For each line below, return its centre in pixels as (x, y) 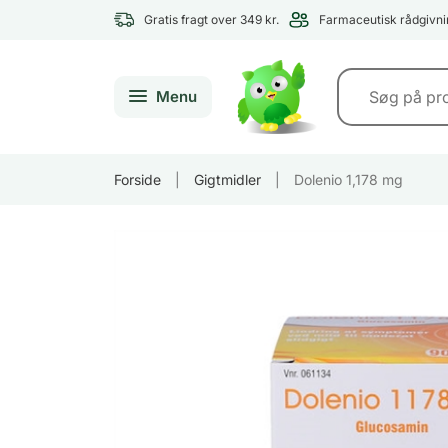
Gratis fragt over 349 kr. (211, 19)
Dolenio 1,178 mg (348, 179)
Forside (137, 179)
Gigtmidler (227, 179)
